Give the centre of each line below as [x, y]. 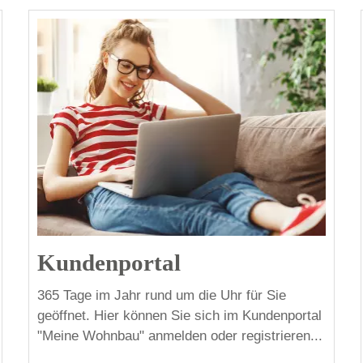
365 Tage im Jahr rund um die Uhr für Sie [161, 295]
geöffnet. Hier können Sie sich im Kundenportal [179, 315]
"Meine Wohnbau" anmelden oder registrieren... [179, 335]
